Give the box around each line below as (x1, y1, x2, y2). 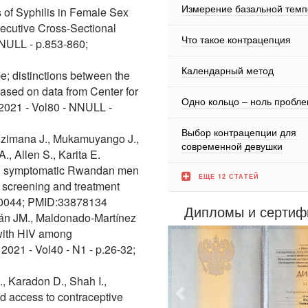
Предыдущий (181, 291, 250, 304)
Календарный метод (181, 63, 274, 77)
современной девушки (181, 139, 283, 153)
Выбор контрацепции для (181, 125, 296, 139)
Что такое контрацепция (181, 32, 291, 46)
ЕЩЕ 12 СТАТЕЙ (199, 172, 258, 181)
